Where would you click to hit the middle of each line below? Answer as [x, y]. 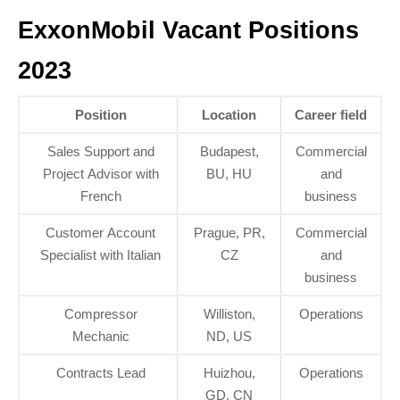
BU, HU [229, 174]
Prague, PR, [229, 233]
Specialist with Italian [100, 255]
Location [229, 115]
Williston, [229, 314]
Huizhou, [229, 373]
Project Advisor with [100, 174]
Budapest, [229, 151]
